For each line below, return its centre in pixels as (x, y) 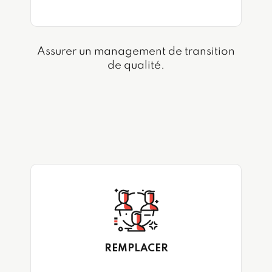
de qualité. (136, 66)
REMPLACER (136, 248)
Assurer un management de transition (136, 52)
